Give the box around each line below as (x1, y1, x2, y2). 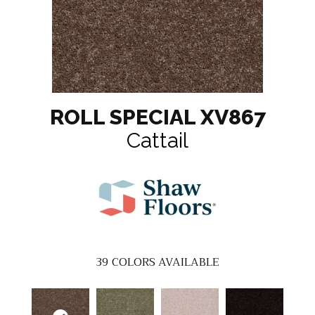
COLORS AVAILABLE (112, 252, 219, 273)
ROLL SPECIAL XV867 (49, 105, 266, 130)
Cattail (127, 128, 188, 153)
